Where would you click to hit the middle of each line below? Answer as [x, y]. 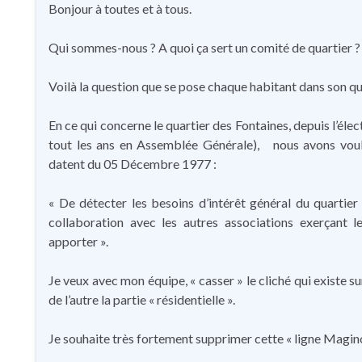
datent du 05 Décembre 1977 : [133, 164]
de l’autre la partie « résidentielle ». [142, 299]
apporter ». [78, 241]
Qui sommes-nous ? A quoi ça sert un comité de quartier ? [204, 47]
